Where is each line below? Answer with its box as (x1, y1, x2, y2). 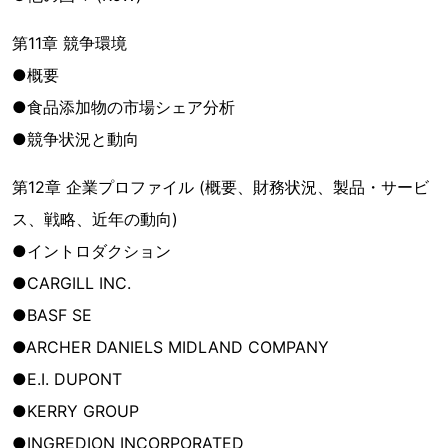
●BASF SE (12, 305, 92, 325)
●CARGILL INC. (12, 273, 131, 293)
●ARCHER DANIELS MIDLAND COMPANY (12, 337, 329, 357)
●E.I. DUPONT (12, 369, 122, 389)
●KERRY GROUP (12, 401, 139, 421)
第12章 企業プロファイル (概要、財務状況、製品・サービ (12, 177, 429, 197)
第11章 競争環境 (12, 33, 127, 53)
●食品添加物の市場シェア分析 (12, 97, 235, 117)
